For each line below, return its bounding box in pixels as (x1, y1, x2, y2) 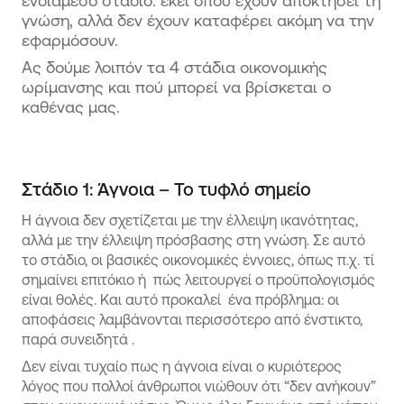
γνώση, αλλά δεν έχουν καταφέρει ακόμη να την (22, 11, 374, 29)
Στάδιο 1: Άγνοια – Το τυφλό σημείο (22, 179, 311, 199)
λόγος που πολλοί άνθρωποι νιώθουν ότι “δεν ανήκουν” (22, 378, 380, 394)
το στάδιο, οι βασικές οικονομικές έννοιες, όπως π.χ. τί (22, 252, 374, 268)
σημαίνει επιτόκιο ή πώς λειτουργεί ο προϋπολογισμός (22, 271, 375, 288)
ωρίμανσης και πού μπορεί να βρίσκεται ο (22, 78, 331, 96)
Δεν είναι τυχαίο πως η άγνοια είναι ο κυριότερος (22, 358, 342, 374)
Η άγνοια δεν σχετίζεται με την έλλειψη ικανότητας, (22, 212, 362, 228)
